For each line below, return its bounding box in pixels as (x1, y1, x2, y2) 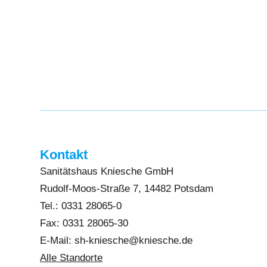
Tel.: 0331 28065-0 (40, 200, 122, 212)
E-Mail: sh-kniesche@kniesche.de (40, 234, 193, 247)
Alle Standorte (40, 252, 103, 264)
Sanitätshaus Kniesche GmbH (40, 165, 174, 178)
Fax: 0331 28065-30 (40, 217, 129, 229)
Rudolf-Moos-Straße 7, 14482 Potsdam (40, 182, 214, 195)
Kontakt (40, 147, 88, 163)
